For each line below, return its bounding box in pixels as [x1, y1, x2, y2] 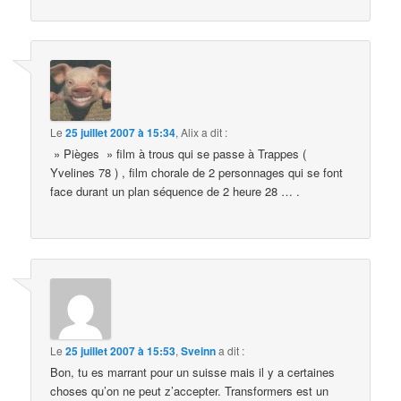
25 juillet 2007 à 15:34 [65, 124, 176, 141]
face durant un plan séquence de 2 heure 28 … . [50, 183, 301, 200]
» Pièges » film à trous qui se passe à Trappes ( [50, 145, 307, 163]
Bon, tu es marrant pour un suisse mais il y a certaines [50, 363, 336, 380]
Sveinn [181, 342, 217, 359]
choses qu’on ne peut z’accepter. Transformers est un [50, 381, 329, 399]
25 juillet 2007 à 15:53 [65, 342, 176, 359]
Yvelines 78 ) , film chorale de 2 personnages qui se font [50, 164, 344, 182]
